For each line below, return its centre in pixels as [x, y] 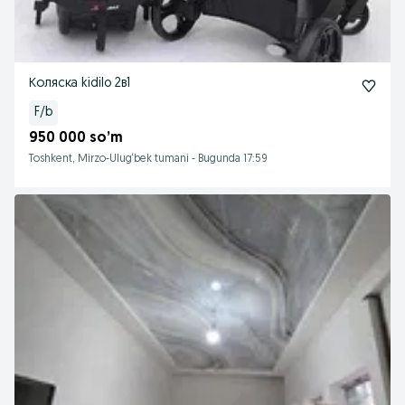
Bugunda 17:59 [233, 159]
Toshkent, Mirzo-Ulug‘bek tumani [109, 159]
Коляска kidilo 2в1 [80, 84]
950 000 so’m [76, 138]
